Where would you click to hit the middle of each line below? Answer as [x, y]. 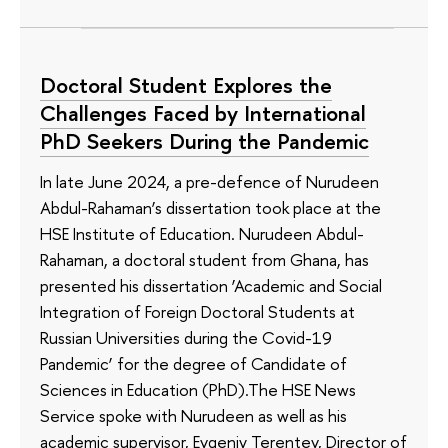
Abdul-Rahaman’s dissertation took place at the [210, 207]
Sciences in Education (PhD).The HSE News [198, 389]
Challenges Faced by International [203, 112]
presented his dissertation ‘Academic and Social [211, 285]
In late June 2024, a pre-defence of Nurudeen [209, 181]
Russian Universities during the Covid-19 [186, 337]
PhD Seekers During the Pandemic [204, 140]
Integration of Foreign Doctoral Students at [197, 311]
